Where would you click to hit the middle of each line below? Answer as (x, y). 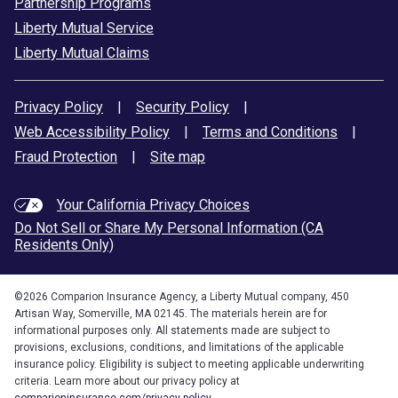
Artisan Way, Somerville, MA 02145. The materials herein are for (171, 314)
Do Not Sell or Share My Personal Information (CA (169, 228)
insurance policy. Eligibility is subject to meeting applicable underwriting (189, 365)
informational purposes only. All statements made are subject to (172, 331)
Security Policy (183, 107)
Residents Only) (64, 245)
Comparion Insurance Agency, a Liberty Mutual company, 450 (199, 297)
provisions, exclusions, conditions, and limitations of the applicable (179, 348)
